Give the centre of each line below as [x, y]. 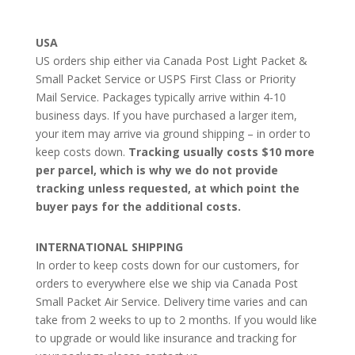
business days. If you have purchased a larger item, [166, 115]
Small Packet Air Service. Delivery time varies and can [171, 302]
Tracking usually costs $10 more [221, 152]
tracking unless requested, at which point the [167, 188]
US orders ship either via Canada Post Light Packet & [171, 61]
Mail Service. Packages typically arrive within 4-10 [160, 97]
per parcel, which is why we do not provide [157, 170]
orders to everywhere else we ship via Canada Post [166, 283]
